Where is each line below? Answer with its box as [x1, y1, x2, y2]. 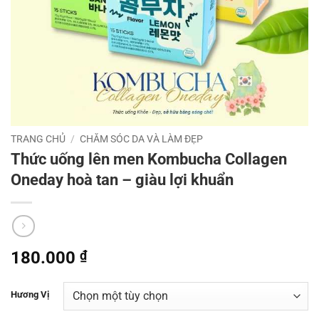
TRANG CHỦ [11, 132, 66, 145]
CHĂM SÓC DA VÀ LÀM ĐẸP [80, 132, 204, 145]
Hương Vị [11, 289, 49, 300]
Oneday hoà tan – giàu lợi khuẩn [11, 170, 234, 189]
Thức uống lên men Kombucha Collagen [11, 150, 287, 169]
